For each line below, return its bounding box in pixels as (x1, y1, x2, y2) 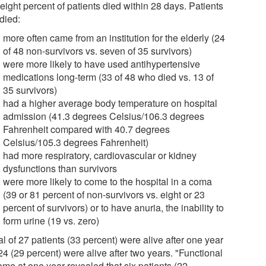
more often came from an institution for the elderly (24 (3, 30, 226, 45)
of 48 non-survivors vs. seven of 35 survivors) (3, 43, 192, 58)
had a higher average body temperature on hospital (3, 96, 218, 110)
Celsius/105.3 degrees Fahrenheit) (3, 135, 149, 149)
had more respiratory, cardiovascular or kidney (3, 148, 197, 162)
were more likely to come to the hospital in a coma (3, 174, 213, 188)
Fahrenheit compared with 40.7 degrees (3, 122, 170, 136)
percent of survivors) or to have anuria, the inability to (3, 200, 224, 214)
